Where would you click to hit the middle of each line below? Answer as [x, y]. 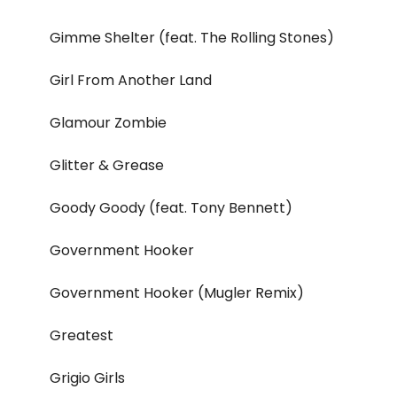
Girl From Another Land [131, 81]
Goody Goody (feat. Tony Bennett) [171, 208]
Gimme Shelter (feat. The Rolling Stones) [192, 38]
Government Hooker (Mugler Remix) [177, 293]
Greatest [82, 336]
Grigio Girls [87, 378]
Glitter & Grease [107, 166]
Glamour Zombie [108, 123]
